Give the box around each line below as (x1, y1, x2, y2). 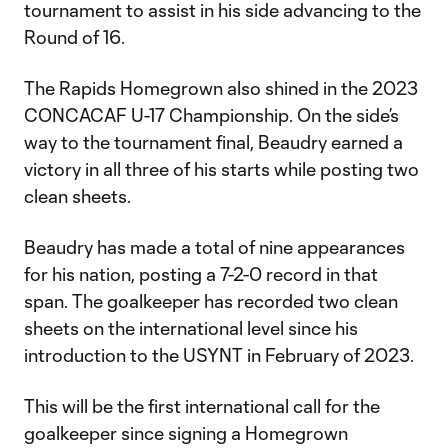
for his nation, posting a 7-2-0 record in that (24, 263, 378, 285)
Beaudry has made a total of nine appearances (24, 236, 405, 258)
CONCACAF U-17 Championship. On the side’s (24, 104, 399, 126)
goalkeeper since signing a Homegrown (24, 422, 348, 444)
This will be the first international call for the (24, 395, 380, 417)
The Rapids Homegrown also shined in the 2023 (24, 77, 418, 99)
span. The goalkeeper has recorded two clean (24, 290, 398, 312)
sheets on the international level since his (24, 317, 358, 339)
